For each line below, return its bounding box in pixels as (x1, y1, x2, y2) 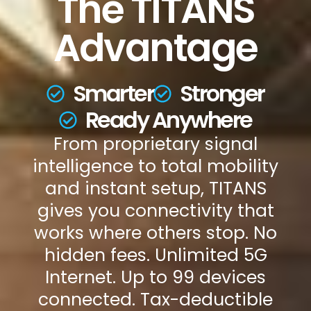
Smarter (72, 77, 154, 109)
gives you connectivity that (37, 198, 274, 223)
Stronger (179, 77, 264, 109)
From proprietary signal (53, 131, 258, 156)
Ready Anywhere (85, 103, 252, 135)
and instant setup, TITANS (44, 176, 267, 201)
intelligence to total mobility (33, 153, 278, 178)
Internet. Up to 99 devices (45, 264, 266, 289)
